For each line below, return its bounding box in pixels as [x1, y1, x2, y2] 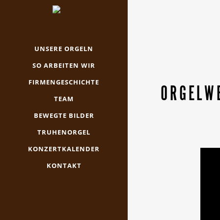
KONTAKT [46, 161, 82, 170]
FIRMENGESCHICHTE [28, 78, 99, 87]
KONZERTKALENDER [28, 144, 100, 154]
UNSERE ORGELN [34, 44, 93, 54]
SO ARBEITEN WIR [32, 61, 95, 70]
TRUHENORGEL [37, 128, 90, 137]
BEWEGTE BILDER [33, 111, 94, 120]
